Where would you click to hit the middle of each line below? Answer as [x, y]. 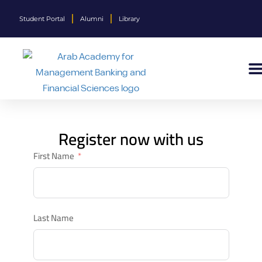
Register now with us [131, 139]
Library [130, 19]
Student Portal [42, 19]
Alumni [92, 19]
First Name [54, 156]
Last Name [53, 218]
